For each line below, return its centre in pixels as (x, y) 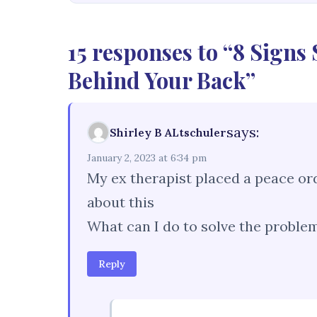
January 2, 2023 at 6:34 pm (147, 158)
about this (121, 202)
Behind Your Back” (162, 80)
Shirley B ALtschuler (168, 132)
